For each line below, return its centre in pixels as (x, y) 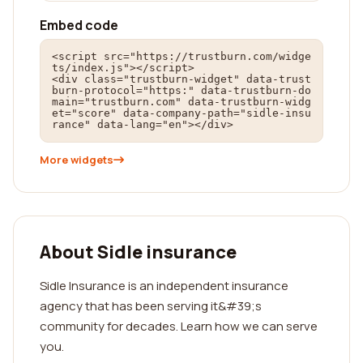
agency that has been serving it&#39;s (151, 306)
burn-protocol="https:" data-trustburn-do (181, 90)
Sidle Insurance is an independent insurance (164, 286)
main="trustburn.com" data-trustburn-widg (181, 102)
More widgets (77, 160)
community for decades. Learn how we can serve (179, 326)
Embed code (79, 25)
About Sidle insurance (138, 252)
